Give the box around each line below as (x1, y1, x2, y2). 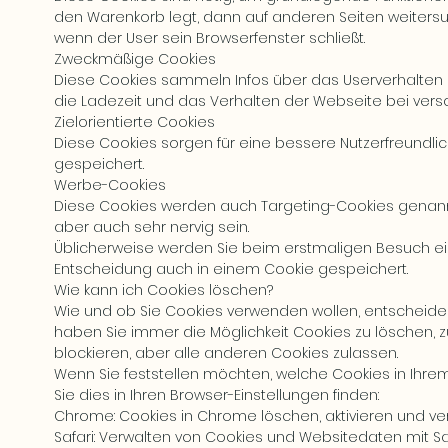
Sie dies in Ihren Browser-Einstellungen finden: (54, 385, 379, 405)
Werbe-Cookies (54, 175, 166, 195)
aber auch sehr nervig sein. (54, 217, 249, 237)
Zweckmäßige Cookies (54, 49, 216, 69)
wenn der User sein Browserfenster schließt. (54, 28, 365, 48)
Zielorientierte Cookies (54, 112, 215, 132)
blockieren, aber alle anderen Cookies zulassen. (54, 343, 398, 363)
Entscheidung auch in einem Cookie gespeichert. (54, 259, 408, 279)
